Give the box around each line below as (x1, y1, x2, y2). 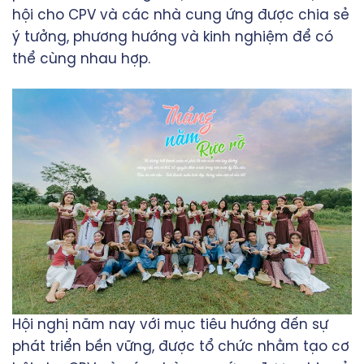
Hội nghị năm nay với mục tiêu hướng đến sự (12, 317, 328, 332)
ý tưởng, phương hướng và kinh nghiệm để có (12, 29, 333, 45)
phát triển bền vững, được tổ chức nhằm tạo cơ (12, 339, 349, 354)
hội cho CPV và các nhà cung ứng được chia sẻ (12, 7, 349, 23)
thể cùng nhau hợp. (12, 51, 150, 67)
